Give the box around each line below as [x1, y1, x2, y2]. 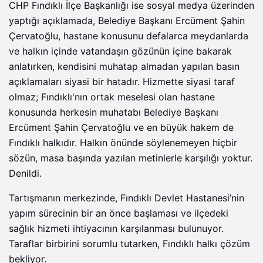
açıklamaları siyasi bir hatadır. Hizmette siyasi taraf [9, 76, 235, 88]
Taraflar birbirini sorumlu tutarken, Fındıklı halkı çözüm [9, 238, 250, 250]
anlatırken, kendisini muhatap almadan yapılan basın [9, 61, 240, 73]
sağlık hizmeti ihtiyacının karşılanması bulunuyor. [9, 223, 224, 235]
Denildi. [9, 168, 42, 180]
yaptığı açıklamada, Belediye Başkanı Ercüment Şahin [9, 15, 245, 27]
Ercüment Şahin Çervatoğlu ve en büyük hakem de [9, 122, 234, 134]
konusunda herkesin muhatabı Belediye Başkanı [9, 107, 218, 119]
